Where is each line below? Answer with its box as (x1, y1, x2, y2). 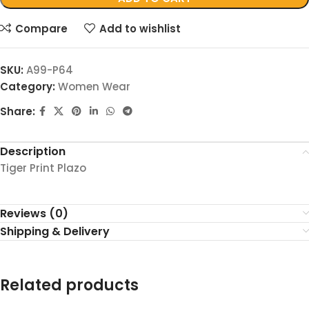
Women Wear (58, 79, 130, 94)
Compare (14, 21, 68, 36)
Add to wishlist (99, 21, 181, 36)
